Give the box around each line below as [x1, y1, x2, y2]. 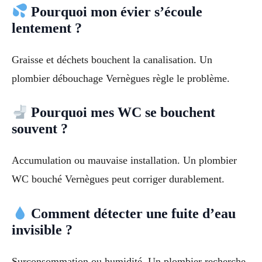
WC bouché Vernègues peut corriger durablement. [12, 173, 225, 185]
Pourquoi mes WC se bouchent [27, 105, 216, 120]
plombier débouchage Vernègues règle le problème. [12, 72, 230, 84]
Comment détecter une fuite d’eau [27, 206, 236, 222]
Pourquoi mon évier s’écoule [27, 4, 203, 19]
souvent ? [12, 121, 68, 137]
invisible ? [12, 222, 73, 238]
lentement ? [12, 20, 82, 36]
